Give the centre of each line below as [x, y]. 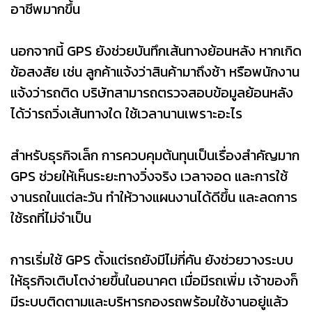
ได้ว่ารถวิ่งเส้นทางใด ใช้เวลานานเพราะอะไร [126, 113]
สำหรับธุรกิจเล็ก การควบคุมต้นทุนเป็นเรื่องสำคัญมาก [155, 155]
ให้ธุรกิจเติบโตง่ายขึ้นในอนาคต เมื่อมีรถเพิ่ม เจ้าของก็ [154, 280]
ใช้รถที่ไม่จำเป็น [51, 218]
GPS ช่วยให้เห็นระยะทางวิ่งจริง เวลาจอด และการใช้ [149, 176]
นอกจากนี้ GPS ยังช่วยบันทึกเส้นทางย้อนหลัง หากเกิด [156, 50]
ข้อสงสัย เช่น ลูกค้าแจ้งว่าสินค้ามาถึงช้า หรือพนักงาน [155, 71]
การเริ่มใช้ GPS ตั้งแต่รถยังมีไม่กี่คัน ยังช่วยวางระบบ [152, 259]
